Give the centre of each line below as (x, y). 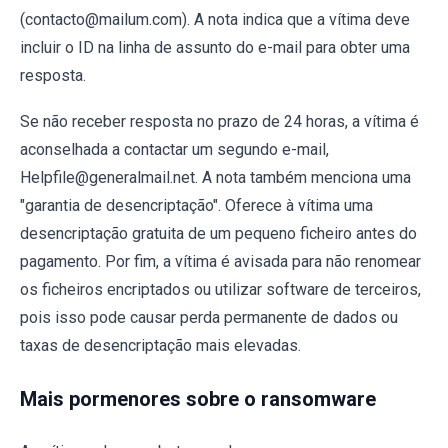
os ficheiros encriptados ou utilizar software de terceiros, (220, 289)
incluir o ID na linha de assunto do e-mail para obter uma (215, 47)
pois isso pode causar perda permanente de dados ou (209, 317)
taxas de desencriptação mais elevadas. (160, 345)
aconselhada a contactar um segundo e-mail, (174, 149)
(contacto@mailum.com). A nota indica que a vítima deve (215, 19)
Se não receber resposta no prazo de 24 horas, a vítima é (219, 121)
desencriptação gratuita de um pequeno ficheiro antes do (218, 233)
